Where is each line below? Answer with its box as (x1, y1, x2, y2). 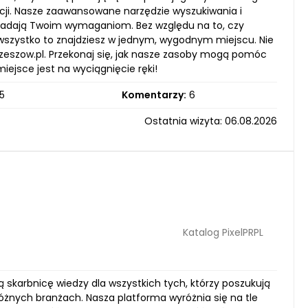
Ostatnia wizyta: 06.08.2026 (144, 114, 277, 128)
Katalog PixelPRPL (183, 225, 263, 239)
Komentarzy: (121, 88, 186, 102)
